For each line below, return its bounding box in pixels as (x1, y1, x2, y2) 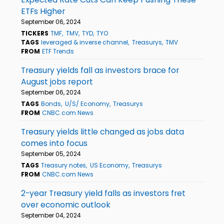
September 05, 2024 (21, 149, 81, 158)
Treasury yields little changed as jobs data (21, 126, 184, 137)
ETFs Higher (21, 5, 65, 16)
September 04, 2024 (21, 210, 81, 219)
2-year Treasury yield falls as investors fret (21, 187, 185, 198)
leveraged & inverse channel (41, 37, 128, 46)
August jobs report (21, 76, 93, 87)
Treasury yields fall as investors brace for (21, 64, 179, 75)
